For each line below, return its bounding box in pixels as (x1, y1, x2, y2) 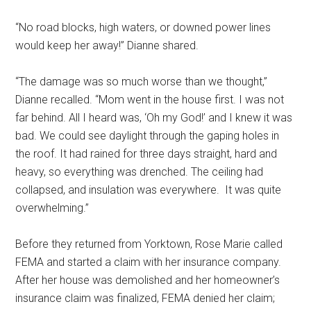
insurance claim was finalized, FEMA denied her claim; (15, 292, 276, 305)
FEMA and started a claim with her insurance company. (15, 255, 282, 269)
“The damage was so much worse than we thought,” (15, 75, 268, 89)
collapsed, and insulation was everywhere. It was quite (15, 183, 282, 197)
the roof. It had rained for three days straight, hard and (15, 147, 278, 161)
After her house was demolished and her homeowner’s (15, 274, 280, 287)
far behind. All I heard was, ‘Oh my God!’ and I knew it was (15, 111, 293, 125)
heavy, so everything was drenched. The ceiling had (15, 165, 264, 179)
